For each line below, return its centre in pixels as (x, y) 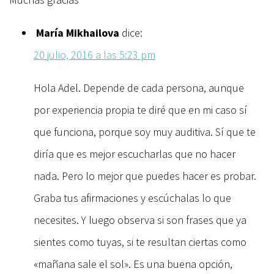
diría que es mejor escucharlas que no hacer (135, 154)
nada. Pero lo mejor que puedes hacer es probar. (145, 176)
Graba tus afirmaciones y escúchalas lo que (132, 198)
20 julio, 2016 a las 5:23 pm (94, 54)
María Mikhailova (78, 32)
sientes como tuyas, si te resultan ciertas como (140, 242)
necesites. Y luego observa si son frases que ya (140, 220)
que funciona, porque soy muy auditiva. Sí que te (145, 131)
